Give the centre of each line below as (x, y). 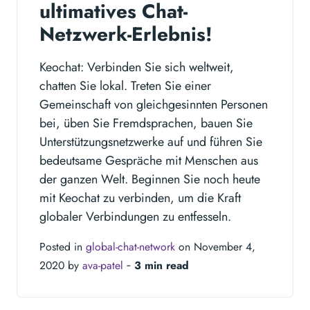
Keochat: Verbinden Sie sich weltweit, (137, 67)
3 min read (162, 265)
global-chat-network (130, 246)
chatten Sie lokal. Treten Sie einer (125, 85)
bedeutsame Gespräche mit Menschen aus (149, 160)
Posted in (63, 246)
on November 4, (215, 246)
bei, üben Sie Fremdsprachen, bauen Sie (146, 123)
